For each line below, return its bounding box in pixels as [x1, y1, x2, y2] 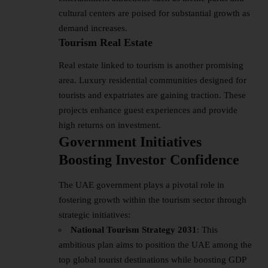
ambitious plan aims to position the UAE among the [59, 239, 252, 249]
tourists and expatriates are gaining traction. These [59, 90, 246, 100]
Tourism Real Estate [59, 36, 153, 48]
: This [197, 224, 218, 234]
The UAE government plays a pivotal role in [59, 179, 224, 190]
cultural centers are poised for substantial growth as [59, 8, 250, 18]
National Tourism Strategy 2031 [71, 224, 197, 234]
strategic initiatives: [59, 209, 130, 220]
